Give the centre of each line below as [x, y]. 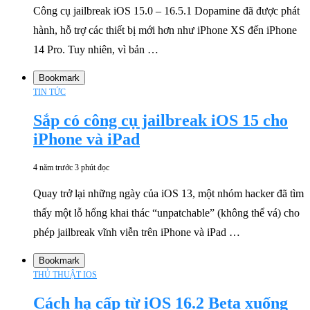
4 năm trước [53, 167]
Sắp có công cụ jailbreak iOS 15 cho [161, 121]
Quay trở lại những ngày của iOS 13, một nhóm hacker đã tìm [168, 193]
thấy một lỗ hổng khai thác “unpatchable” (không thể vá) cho [166, 212]
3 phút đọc [92, 167]
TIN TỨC [49, 92]
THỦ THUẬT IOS [65, 274]
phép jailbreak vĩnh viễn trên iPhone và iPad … [137, 232]
